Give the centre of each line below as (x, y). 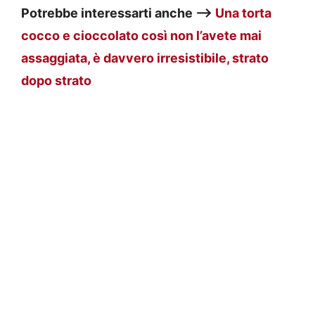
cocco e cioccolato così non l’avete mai (141, 36)
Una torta (243, 13)
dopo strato (56, 81)
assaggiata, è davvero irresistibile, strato (145, 58)
